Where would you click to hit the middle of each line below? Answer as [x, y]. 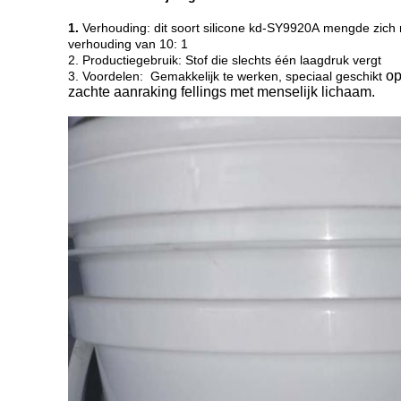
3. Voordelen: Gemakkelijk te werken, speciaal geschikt [225, 76]
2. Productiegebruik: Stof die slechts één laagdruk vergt [225, 60]
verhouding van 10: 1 [128, 44]
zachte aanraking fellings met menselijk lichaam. [222, 92]
